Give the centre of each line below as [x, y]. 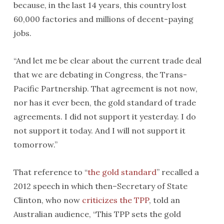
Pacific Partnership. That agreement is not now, [105, 88]
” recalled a [177, 172]
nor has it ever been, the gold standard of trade [104, 102]
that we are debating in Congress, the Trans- [100, 74]
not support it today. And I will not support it [99, 130]
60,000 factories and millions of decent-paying [103, 19]
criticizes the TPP [115, 200]
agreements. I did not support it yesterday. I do [104, 116]
